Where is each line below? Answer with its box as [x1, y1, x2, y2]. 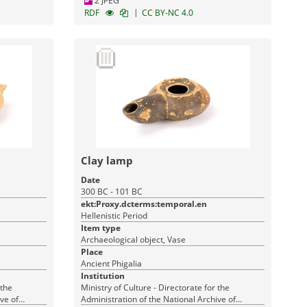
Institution [81, 270, 125, 282]
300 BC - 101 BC [81, 186, 143, 197]
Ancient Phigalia [81, 258, 143, 269]
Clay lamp [81, 153, 134, 167]
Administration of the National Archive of [81, 293, 236, 305]
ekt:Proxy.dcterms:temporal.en [81, 198, 208, 210]
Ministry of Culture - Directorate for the [81, 282, 230, 293]
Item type [81, 222, 121, 234]
